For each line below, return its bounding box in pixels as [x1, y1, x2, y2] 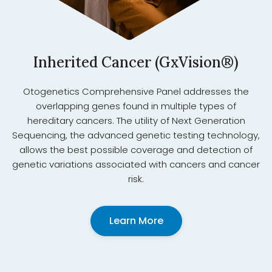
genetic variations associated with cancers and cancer [12, 158, 260, 171]
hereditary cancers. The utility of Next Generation [27, 114, 245, 127]
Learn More [109, 214, 163, 228]
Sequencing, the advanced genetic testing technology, [12, 129, 260, 142]
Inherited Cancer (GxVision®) [33, 53, 239, 72]
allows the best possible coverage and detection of [19, 143, 253, 157]
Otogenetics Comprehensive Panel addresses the [23, 85, 249, 98]
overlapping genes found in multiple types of [36, 100, 236, 113]
